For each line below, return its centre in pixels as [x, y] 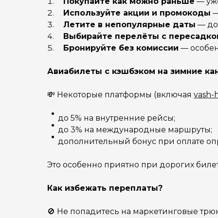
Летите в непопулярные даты [129, 25]
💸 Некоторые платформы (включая [120, 95]
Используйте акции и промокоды [137, 13]
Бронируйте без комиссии [121, 48]
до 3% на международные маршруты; [135, 130]
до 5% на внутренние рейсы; [117, 118]
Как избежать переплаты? [105, 188]
